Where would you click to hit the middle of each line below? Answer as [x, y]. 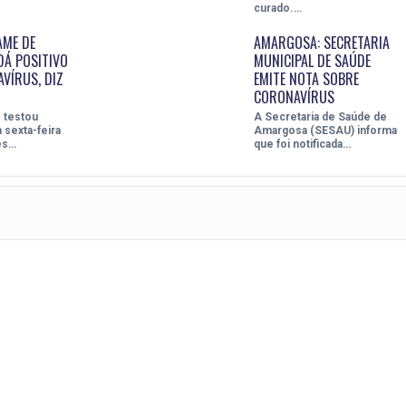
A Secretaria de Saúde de [320, 116]
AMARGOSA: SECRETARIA [321, 42]
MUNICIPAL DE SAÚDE [312, 60]
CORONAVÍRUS [294, 97]
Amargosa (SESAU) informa [325, 130]
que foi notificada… [302, 144]
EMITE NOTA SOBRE [306, 78]
